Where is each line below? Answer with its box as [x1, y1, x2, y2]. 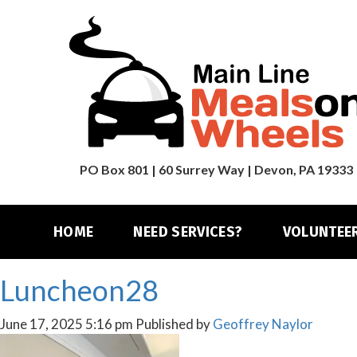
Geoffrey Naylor [213, 316, 313, 332]
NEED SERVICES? [133, 223, 243, 241]
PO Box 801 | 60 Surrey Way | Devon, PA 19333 [80, 162, 353, 177]
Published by [135, 316, 213, 332]
